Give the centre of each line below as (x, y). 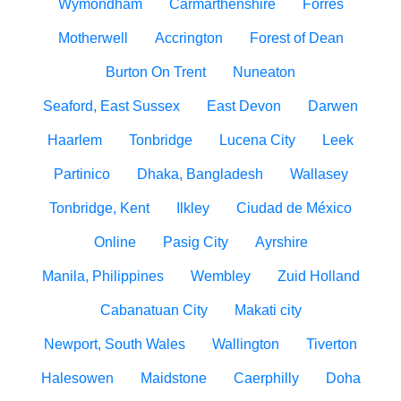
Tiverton (332, 344)
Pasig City (195, 242)
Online (115, 242)
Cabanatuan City (154, 310)
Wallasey (319, 174)
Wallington (246, 344)
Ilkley (193, 208)
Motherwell (93, 38)
